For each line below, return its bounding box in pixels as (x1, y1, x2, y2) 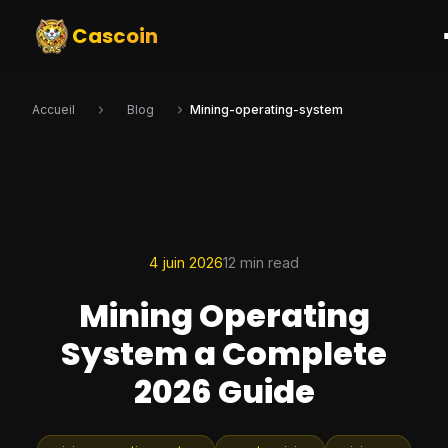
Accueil (32, 102, 75, 117)
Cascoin (72, 22, 158, 50)
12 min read (223, 254, 299, 271)
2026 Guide (133, 369, 315, 414)
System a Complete (61, 331, 387, 376)
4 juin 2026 (149, 254, 223, 271)
